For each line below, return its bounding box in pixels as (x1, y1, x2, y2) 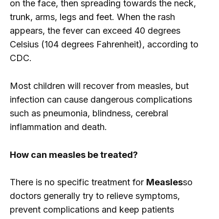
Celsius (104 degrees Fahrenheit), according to (10, 39, 198, 49)
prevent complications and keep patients (10, 204, 174, 215)
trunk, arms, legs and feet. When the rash (10, 12, 175, 22)
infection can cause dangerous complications (10, 94, 192, 105)
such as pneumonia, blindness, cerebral (10, 108, 168, 118)
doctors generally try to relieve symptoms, (10, 191, 180, 201)
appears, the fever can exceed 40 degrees (10, 25, 180, 36)
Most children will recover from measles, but (10, 80, 189, 91)
